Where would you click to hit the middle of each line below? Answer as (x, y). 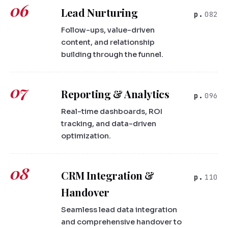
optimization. (86, 136)
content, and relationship (108, 42)
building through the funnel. (112, 55)
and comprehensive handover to (121, 222)
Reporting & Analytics (115, 94)
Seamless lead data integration (119, 210)
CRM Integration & (108, 176)
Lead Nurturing (99, 13)
